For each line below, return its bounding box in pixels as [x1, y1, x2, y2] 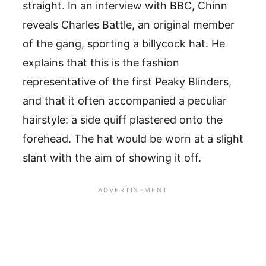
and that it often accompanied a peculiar [23, 94, 227, 107]
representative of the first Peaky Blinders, [23, 75, 232, 88]
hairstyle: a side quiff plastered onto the [23, 113, 223, 126]
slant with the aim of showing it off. [23, 151, 204, 164]
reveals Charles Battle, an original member [23, 18, 235, 31]
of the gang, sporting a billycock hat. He [23, 37, 225, 50]
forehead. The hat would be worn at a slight [23, 132, 243, 145]
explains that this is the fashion [23, 56, 179, 69]
